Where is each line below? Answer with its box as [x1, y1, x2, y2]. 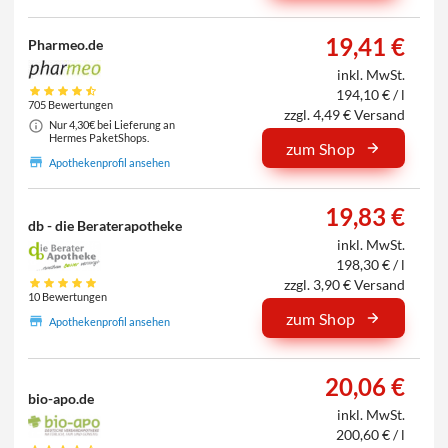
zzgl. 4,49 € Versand [284, 106, 406, 124]
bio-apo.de [28, 390, 95, 407]
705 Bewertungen [28, 97, 114, 111]
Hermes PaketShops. [48, 130, 149, 144]
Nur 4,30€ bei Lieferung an [48, 117, 175, 131]
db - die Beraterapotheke [28, 216, 183, 234]
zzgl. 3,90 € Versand [284, 276, 406, 294]
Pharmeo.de [28, 35, 104, 53]
